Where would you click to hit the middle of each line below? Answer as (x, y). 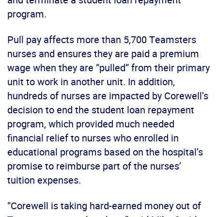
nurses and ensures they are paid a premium (103, 53)
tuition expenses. (44, 180)
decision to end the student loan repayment (101, 109)
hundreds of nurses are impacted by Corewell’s (108, 95)
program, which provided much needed (91, 124)
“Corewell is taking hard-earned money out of (104, 205)
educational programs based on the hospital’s (105, 152)
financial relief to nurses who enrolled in (93, 138)
